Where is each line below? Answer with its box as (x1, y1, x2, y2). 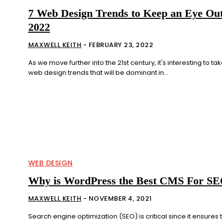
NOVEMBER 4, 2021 (88, 193, 152, 203)
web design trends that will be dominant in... (28, 67, 168, 77)
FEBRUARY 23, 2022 (88, 40, 154, 50)
